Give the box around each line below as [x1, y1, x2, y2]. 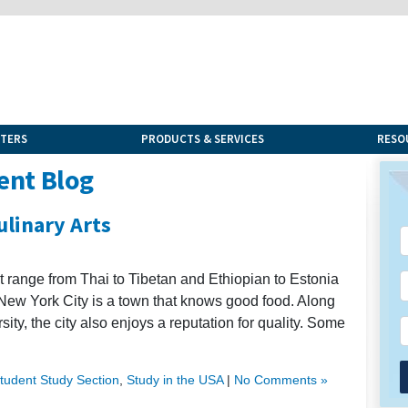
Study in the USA [127, 372, 223, 387]
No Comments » [234, 372, 328, 387]
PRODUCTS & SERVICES [140, 130, 264, 147]
